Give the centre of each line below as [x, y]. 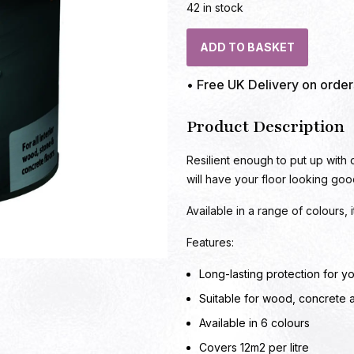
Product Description [265, 127]
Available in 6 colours [254, 323]
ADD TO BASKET [247, 47]
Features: [210, 242]
